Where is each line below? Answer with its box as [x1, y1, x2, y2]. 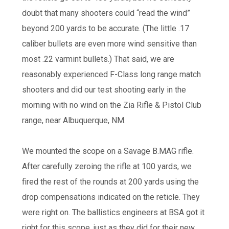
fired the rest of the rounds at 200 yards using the [21, 176, 199, 187]
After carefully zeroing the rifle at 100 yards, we [21, 161, 192, 171]
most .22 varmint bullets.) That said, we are [21, 54, 174, 64]
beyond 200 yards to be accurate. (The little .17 [21, 23, 189, 33]
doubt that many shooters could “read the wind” [21, 8, 190, 18]
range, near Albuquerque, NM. [21, 115, 126, 125]
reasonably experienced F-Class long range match [21, 69, 201, 79]
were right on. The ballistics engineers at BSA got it [21, 207, 204, 217]
